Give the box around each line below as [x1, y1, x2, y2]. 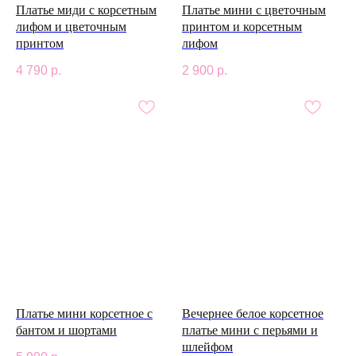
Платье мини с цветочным [182, 2, 326, 17]
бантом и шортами [16, 323, 117, 337]
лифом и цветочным [16, 19, 126, 33]
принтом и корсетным [182, 19, 302, 33]
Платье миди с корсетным [16, 2, 157, 17]
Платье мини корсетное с [16, 306, 153, 320]
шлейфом [182, 339, 233, 354]
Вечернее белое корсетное [182, 306, 323, 320]
